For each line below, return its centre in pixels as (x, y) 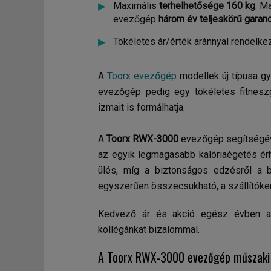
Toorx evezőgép (142, 76)
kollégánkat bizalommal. (149, 230)
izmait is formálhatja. (143, 107)
